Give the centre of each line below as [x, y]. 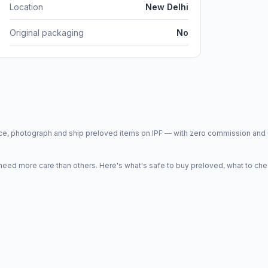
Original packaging [47, 33]
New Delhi [167, 7]
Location [26, 7]
